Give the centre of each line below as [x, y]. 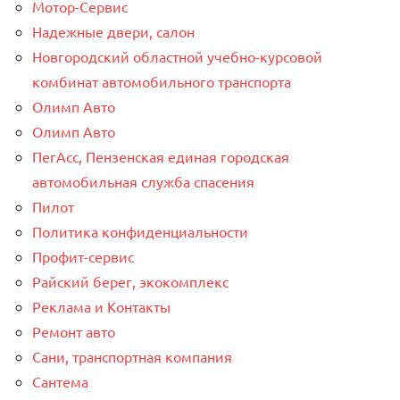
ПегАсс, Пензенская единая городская [161, 157]
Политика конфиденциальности [140, 232]
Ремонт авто [74, 332]
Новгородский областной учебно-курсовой [177, 57]
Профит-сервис [83, 257]
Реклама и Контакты [101, 307]
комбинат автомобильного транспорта [162, 82]
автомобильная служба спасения [143, 182]
